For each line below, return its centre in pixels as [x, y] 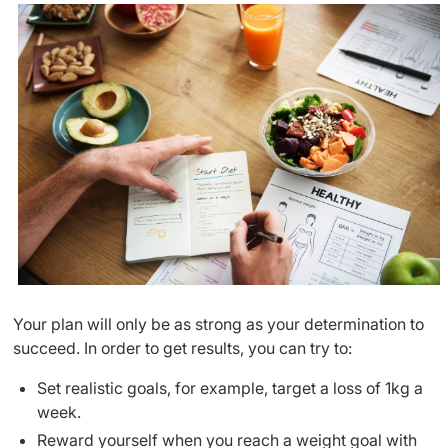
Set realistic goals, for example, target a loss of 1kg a [230, 388]
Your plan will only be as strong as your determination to [218, 324]
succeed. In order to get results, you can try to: [182, 348]
